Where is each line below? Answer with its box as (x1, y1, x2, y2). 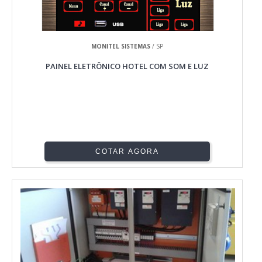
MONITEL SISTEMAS (91, 42, 151, 51)
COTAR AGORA (95, 147, 160, 156)
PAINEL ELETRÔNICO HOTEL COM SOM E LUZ (46, 61, 209, 72)
